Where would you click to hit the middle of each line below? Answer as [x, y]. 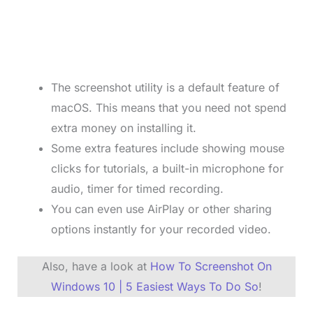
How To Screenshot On [211, 267]
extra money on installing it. [125, 128]
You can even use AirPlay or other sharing [161, 209]
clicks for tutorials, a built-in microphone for [167, 169]
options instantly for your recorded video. [161, 230]
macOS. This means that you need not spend [168, 108]
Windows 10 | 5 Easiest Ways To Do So [155, 287]
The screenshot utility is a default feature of [165, 88]
